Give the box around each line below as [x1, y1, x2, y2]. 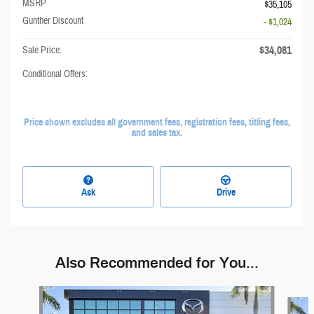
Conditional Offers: [22, 68, 88, 81]
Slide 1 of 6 [5, 285, 44, 299]
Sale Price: [22, 44, 62, 57]
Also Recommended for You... [55, 254, 259, 271]
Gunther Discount [22, 15, 83, 27]
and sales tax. [132, 127, 182, 139]
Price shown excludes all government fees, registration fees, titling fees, [24, 116, 290, 128]
